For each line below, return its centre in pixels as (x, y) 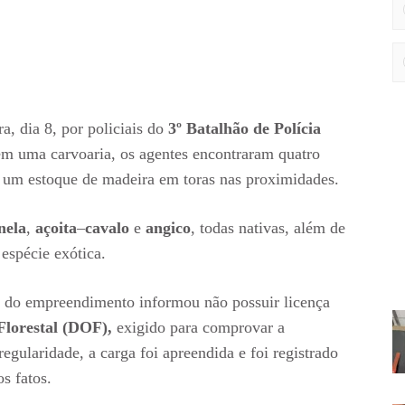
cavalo (109, 228)
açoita (56, 228)
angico (168, 228)
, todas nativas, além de (268, 228)
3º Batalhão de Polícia (245, 129)
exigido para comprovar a (198, 328)
